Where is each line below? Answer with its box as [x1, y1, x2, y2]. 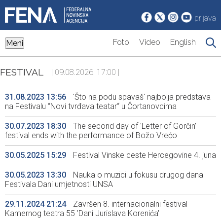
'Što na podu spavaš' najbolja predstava [71, 92, 211, 102]
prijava [194, 13, 216, 23]
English [170, 37, 196, 47]
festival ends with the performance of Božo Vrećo [5, 131, 177, 141]
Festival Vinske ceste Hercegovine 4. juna [71, 150, 216, 160]
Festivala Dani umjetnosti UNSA [5, 180, 113, 189]
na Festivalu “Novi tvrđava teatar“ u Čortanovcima [5, 102, 177, 111]
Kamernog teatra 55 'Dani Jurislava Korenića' [5, 209, 159, 219]
